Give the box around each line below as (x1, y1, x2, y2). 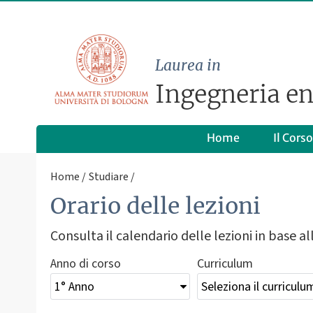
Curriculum (197, 255, 253, 273)
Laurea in (154, 56, 221, 75)
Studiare (89, 168, 129, 184)
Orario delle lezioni (50, 191, 261, 220)
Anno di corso (50, 255, 121, 273)
